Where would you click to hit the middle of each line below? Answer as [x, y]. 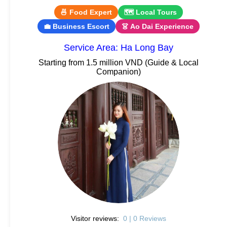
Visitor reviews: [96, 218]
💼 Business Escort [77, 26]
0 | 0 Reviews [144, 218]
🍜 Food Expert [86, 12]
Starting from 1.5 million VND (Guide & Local [119, 62]
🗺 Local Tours [150, 12]
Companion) [119, 71]
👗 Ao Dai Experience [158, 26]
